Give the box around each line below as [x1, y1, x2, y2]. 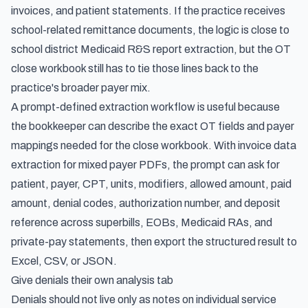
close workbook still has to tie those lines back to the [11, 63, 258, 74]
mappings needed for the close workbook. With [11, 140, 238, 151]
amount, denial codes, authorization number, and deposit [11, 197, 280, 209]
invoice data [238, 140, 296, 151]
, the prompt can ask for [167, 159, 280, 170]
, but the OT [234, 43, 291, 55]
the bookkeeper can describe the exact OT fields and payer [11, 120, 294, 132]
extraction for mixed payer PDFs [11, 159, 167, 170]
